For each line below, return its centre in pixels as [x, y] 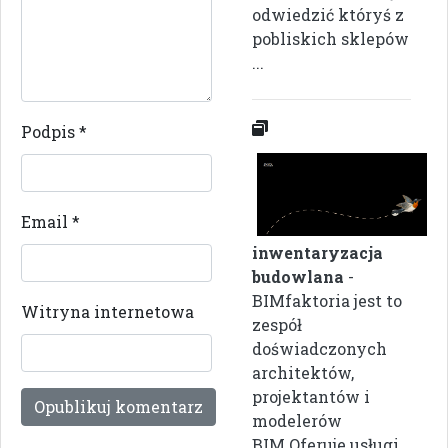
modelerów [297, 420]
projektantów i [311, 396]
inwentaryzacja [317, 252]
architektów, [303, 372]
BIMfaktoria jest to [327, 300]
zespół [277, 324]
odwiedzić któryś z [328, 14]
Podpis [50, 131]
